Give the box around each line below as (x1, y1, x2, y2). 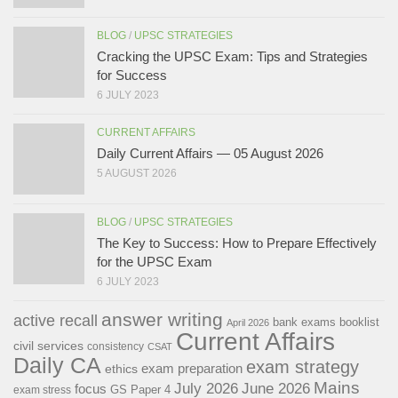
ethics (105, 361, 138, 376)
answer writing (101, 308, 223, 330)
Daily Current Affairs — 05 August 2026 (97, 145, 323, 161)
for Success (97, 67, 167, 83)
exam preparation (141, 360, 243, 376)
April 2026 (227, 316, 269, 328)
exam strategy (246, 356, 359, 377)
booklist (339, 314, 379, 329)
